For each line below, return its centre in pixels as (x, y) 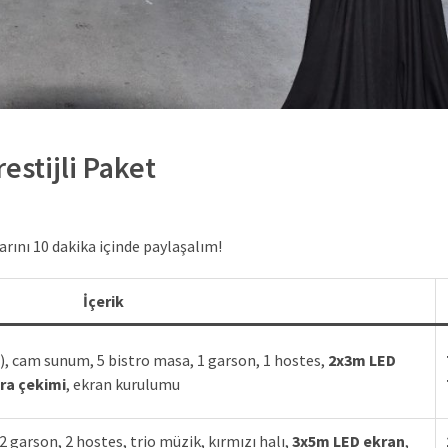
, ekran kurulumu (123, 384)
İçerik (103, 301)
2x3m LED (362, 360)
